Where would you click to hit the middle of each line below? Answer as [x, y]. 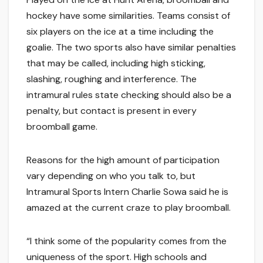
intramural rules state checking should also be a [129, 95]
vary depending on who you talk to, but [111, 176]
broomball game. [62, 127]
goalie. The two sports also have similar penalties [131, 48]
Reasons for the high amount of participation [123, 160]
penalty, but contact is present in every [112, 111]
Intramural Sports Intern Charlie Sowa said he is [127, 192]
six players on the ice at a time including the [120, 32]
